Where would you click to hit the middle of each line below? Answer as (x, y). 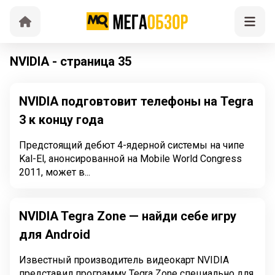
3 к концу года (61, 120)
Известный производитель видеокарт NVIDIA (124, 260)
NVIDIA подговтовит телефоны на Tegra (136, 101)
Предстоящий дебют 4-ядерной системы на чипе (132, 145)
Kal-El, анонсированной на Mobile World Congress (130, 159)
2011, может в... (55, 172)
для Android (55, 234)
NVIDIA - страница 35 (71, 61)
